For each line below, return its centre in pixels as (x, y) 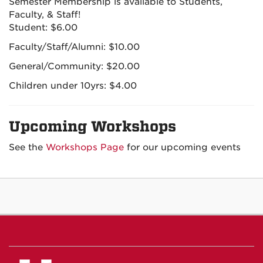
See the (27, 147)
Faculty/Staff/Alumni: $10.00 (74, 47)
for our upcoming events (182, 147)
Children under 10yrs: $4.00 (73, 85)
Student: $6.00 (43, 27)
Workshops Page (85, 147)
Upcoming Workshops (92, 126)
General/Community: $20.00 (74, 66)
